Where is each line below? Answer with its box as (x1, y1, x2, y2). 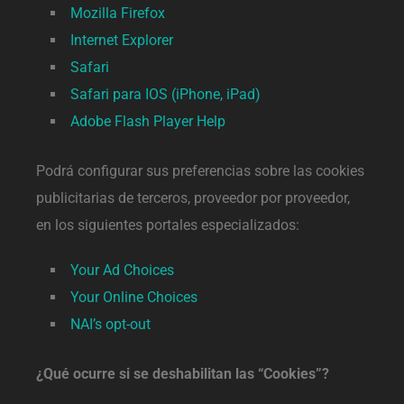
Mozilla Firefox (70, 4, 165, 22)
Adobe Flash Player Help (70, 112, 225, 130)
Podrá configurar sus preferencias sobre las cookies (36, 161, 364, 179)
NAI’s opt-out (70, 315, 151, 333)
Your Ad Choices (70, 261, 174, 279)
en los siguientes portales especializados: (36, 216, 299, 234)
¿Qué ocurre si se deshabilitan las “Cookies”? (36, 364, 329, 382)
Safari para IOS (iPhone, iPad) (70, 85, 261, 103)
